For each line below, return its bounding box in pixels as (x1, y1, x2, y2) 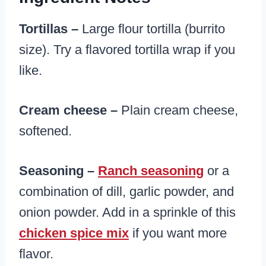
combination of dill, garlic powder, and (19, 184, 234, 199)
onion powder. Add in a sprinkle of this (19, 205, 236, 220)
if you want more (129, 226, 227, 241)
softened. (19, 123, 72, 139)
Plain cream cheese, (118, 103, 238, 118)
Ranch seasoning (98, 163, 204, 179)
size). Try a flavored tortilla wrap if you (19, 42, 235, 58)
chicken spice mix (19, 226, 129, 241)
